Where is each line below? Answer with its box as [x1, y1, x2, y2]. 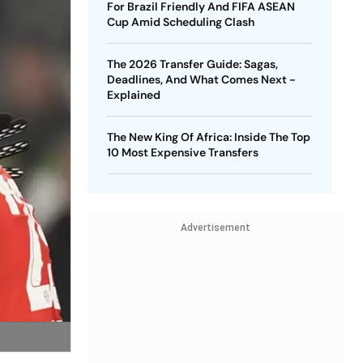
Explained [106, 88, 160, 102]
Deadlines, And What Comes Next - [106, 72, 296, 87]
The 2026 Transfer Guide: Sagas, [106, 57, 278, 71]
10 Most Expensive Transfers [106, 145, 258, 160]
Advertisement [180, 222, 250, 233]
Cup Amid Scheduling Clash [106, 15, 254, 29]
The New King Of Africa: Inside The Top [106, 130, 310, 144]
